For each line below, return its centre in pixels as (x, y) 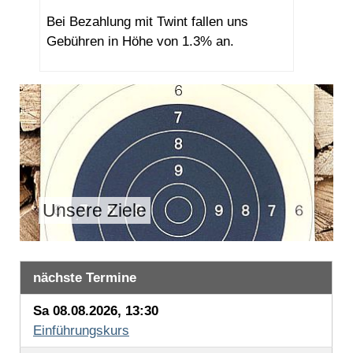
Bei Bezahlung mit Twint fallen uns (147, 22)
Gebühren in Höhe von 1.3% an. (140, 42)
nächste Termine (85, 278)
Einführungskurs (81, 331)
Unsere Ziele (95, 211)
